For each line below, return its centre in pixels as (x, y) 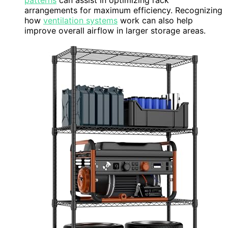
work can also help (155, 21)
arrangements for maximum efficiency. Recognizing (123, 10)
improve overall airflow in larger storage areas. (115, 31)
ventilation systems (80, 21)
